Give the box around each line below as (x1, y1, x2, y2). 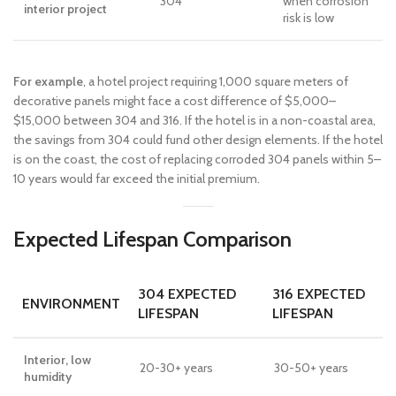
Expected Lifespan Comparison (13, 226, 292, 252)
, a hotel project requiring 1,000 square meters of (83, 73, 348, 89)
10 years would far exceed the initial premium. (13, 171, 260, 187)
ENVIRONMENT (22, 295, 120, 312)
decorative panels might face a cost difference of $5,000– (13, 93, 336, 109)
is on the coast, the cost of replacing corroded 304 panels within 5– (13, 151, 381, 167)
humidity (24, 369, 72, 385)
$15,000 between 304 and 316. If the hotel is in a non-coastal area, (13, 112, 376, 128)
